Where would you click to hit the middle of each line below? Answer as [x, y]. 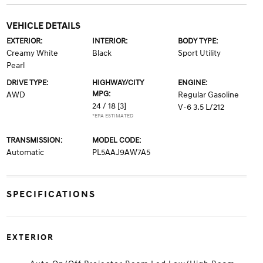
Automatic [25, 152]
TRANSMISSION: [34, 140]
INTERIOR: [109, 41]
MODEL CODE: [116, 140]
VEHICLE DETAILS [43, 26]
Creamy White [32, 53]
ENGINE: [193, 82]
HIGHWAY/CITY [118, 82]
